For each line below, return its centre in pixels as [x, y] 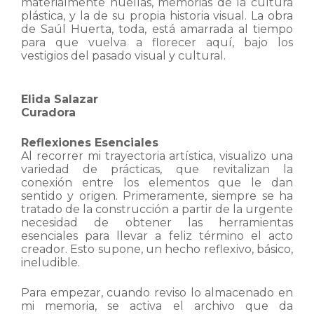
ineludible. [50, 262]
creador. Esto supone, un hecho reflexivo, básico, [157, 249]
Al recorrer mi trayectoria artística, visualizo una [157, 156]
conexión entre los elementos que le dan [157, 183]
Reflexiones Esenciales [90, 143]
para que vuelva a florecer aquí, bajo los [157, 42]
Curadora [48, 112]
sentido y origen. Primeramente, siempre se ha [157, 196]
